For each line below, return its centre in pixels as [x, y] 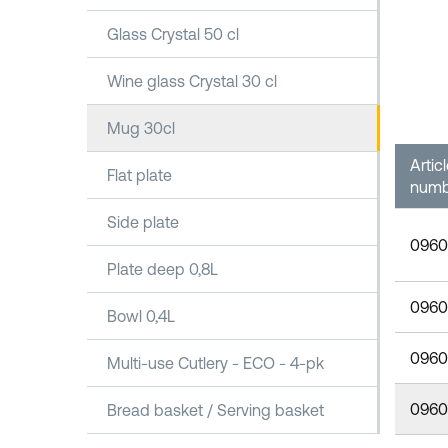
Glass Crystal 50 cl [173, 34]
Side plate [143, 222]
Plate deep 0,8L [162, 269]
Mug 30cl [141, 128]
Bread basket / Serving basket [215, 410]
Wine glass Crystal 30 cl [192, 81]
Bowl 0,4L [141, 316]
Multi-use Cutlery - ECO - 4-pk [215, 363]
